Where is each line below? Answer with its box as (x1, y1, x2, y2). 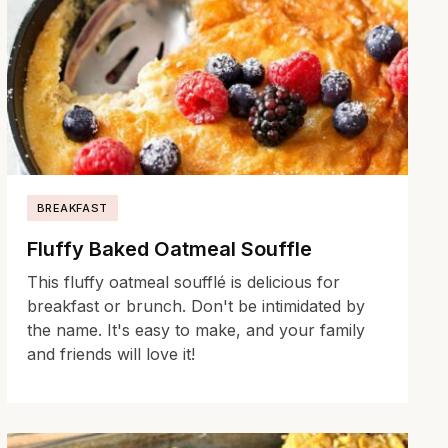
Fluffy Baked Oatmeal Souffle (26, 236, 312, 261)
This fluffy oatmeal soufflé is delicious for (26, 271, 340, 292)
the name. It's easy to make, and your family (26, 319, 365, 340)
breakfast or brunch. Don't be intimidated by (26, 295, 365, 316)
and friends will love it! (26, 343, 195, 364)
